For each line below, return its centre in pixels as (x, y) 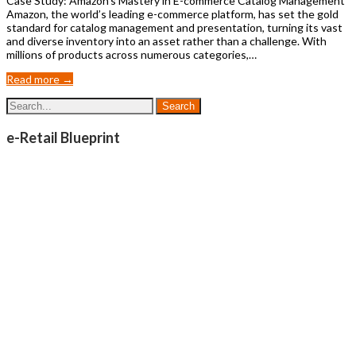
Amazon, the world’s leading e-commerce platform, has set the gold (172, 14)
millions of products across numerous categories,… (132, 54)
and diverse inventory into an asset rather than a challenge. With (166, 41)
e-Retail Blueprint (63, 137)
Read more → (40, 79)
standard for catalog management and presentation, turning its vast (174, 27)
